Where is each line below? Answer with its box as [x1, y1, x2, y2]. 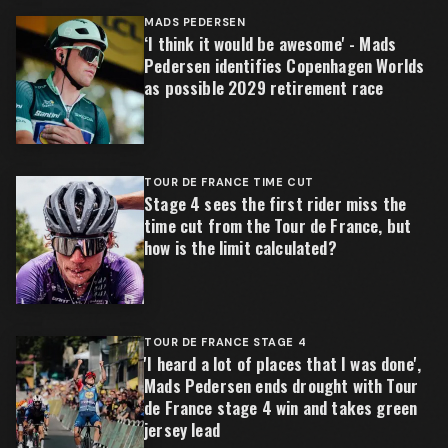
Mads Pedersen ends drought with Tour [144, 373, 419, 398]
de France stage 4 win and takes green [144, 395, 418, 420]
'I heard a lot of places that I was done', [144, 351, 422, 376]
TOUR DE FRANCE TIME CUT [144, 175, 314, 189]
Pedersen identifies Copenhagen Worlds [144, 53, 425, 78]
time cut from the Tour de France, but [144, 213, 412, 238]
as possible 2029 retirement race [144, 75, 384, 100]
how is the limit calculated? [144, 235, 337, 260]
